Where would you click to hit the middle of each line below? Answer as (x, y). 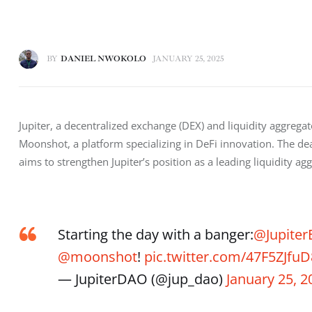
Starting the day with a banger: (155, 235)
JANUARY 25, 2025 (189, 59)
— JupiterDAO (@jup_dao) (142, 279)
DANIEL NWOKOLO (103, 59)
